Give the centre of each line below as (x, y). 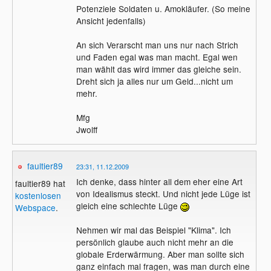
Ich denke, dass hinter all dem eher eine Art (159, 181)
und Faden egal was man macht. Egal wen (157, 57)
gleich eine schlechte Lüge (128, 205)
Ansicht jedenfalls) (111, 20)
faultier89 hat (41, 184)
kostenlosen (38, 196)
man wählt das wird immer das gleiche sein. (158, 69)
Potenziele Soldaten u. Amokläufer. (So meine (163, 8)
